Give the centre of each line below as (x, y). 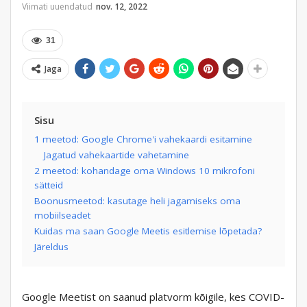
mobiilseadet (62, 216)
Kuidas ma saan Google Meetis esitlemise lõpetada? (148, 231)
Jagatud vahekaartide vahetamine (116, 155)
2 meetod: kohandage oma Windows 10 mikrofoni (145, 171)
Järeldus (51, 247)
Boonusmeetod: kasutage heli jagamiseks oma (137, 201)
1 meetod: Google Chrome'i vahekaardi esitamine (143, 139)
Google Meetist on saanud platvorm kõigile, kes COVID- (153, 297)
